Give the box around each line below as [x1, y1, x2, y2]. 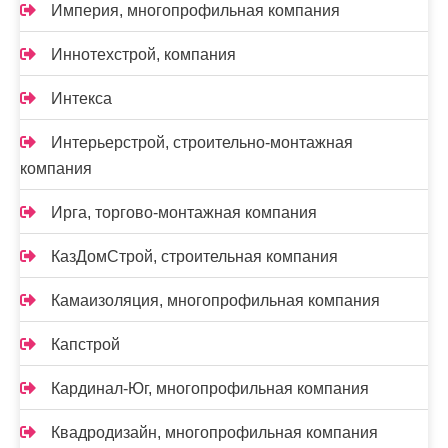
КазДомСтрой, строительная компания [51, 248, 338, 266]
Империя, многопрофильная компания [51, 2, 340, 20]
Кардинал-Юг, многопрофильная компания [51, 380, 369, 398]
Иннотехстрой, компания [51, 46, 236, 64]
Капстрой [51, 336, 120, 354]
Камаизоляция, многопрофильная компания [51, 292, 380, 310]
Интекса [51, 90, 112, 108]
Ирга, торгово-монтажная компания [51, 204, 317, 222]
